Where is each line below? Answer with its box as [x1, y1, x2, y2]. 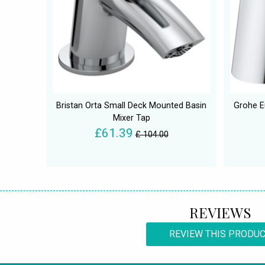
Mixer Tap [112, 113, 150, 124]
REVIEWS [189, 203, 251, 222]
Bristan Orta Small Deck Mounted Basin [56, 101, 206, 111]
